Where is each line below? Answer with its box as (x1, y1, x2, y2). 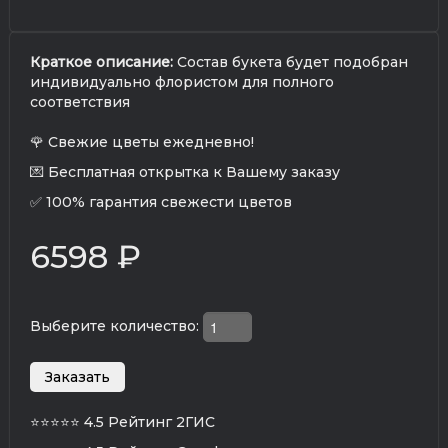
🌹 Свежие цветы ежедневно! (30, 132, 254, 151)
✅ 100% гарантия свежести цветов (30, 192, 292, 211)
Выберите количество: (30, 316, 203, 335)
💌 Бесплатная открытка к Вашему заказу (30, 162, 340, 181)
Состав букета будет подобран (173, 52, 408, 71)
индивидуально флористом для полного (30, 72, 334, 91)
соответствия (30, 92, 130, 111)
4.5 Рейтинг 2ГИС (84, 412, 215, 431)
